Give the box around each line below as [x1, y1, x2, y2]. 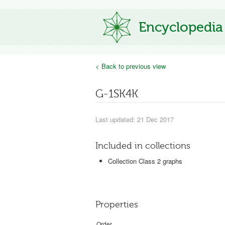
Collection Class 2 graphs [108, 156, 182, 166]
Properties [95, 199, 138, 209]
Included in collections [95, 141, 190, 151]
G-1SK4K [95, 88, 138, 100]
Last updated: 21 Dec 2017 [95, 115, 174, 124]
